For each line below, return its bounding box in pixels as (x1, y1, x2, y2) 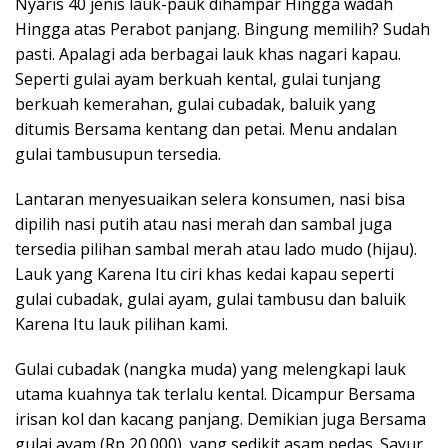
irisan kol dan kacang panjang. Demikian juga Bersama (15, 407, 426, 430)
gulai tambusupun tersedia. (15, 142, 221, 165)
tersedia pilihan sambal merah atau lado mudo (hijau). (15, 237, 417, 260)
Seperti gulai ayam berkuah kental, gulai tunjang (15, 67, 381, 90)
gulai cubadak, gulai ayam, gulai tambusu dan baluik (15, 287, 406, 310)
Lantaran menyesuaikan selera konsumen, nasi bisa (15, 187, 405, 210)
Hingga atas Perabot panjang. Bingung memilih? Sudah (15, 17, 430, 40)
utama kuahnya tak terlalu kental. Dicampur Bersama (15, 382, 415, 405)
